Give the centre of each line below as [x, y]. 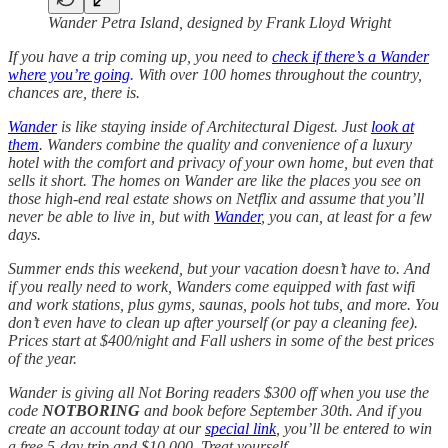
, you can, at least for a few [346, 216]
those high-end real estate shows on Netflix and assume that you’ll [216, 198]
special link [240, 428]
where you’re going [69, 74]
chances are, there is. [78, 92]
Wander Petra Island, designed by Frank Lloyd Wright [219, 22]
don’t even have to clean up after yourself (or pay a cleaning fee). [213, 322]
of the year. [42, 358]
